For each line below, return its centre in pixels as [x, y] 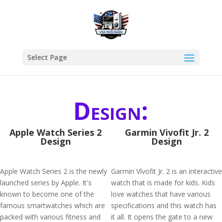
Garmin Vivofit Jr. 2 [166, 132]
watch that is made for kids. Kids [163, 183]
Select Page [47, 57]
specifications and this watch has [164, 205]
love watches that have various [161, 194]
